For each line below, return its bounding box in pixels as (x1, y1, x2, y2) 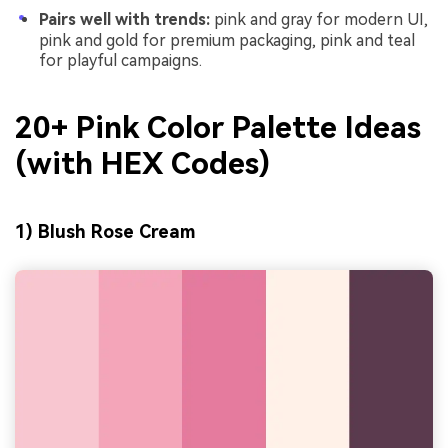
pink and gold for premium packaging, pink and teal (39, 31, 415, 51)
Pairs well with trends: (39, 10, 210, 30)
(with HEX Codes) (15, 145, 270, 181)
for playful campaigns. (39, 51, 202, 71)
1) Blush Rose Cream (15, 221, 195, 243)
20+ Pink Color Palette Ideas (15, 109, 421, 145)
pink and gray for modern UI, (210, 10, 428, 30)
